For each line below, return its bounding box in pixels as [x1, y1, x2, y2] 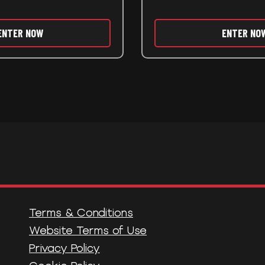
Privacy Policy [29, 241, 100, 255]
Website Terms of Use [29, 224, 147, 237]
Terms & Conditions [29, 206, 133, 219]
